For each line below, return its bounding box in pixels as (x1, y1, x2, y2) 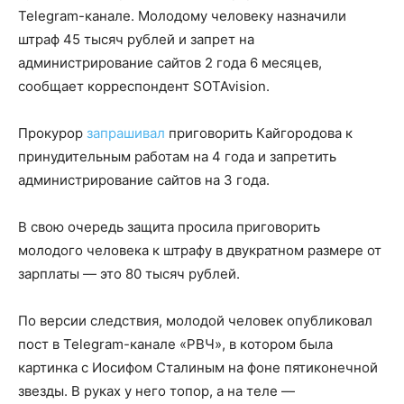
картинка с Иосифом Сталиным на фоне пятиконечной (18, 358, 378, 376)
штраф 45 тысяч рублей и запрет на (18, 30, 254, 48)
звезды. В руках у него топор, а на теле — (18, 381, 295, 399)
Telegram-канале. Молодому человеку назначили (18, 6, 346, 24)
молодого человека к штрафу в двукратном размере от (18, 241, 381, 259)
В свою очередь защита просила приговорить (18, 217, 320, 235)
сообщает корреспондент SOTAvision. (18, 77, 273, 95)
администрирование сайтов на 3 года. (18, 170, 270, 188)
